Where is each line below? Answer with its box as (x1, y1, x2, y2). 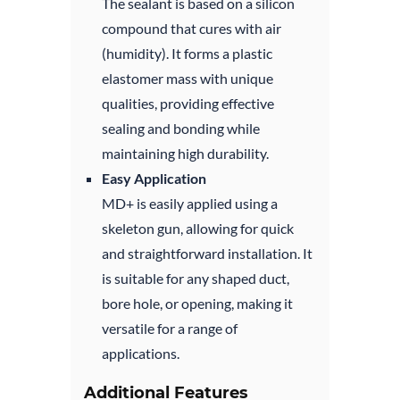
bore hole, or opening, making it (102, 294, 293, 312)
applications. (102, 344, 179, 362)
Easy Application (102, 169, 206, 187)
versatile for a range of (102, 319, 237, 337)
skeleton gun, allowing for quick (102, 219, 294, 237)
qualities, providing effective (102, 94, 274, 112)
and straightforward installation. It (102, 244, 312, 262)
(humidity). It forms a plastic (102, 44, 272, 62)
